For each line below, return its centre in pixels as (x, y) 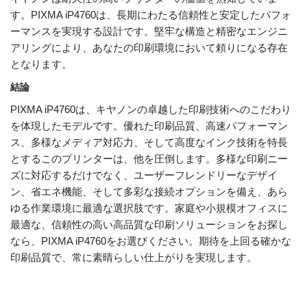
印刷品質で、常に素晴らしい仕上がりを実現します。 (134, 258)
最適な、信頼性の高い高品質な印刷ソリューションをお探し (149, 225)
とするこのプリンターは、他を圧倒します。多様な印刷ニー (149, 159)
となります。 (41, 64)
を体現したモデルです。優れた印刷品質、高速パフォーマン (149, 126)
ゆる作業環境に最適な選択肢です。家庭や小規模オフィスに (149, 208)
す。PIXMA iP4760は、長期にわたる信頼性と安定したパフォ (151, 15)
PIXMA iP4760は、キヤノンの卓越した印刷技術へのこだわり (151, 110)
